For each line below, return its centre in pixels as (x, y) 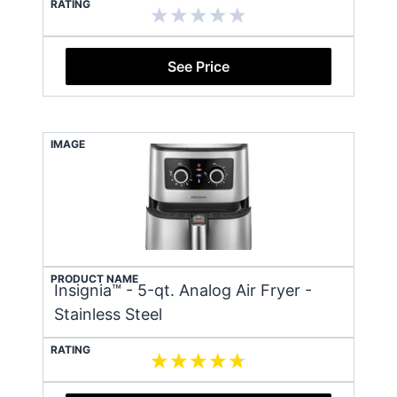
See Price (198, 66)
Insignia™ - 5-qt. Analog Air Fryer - (183, 290)
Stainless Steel (108, 314)
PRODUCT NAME (94, 278)
